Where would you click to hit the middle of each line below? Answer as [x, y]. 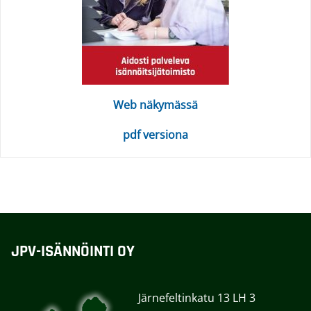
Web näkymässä [155, 105]
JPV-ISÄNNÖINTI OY [73, 252]
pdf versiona [155, 135]
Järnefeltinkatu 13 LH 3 [196, 298]
